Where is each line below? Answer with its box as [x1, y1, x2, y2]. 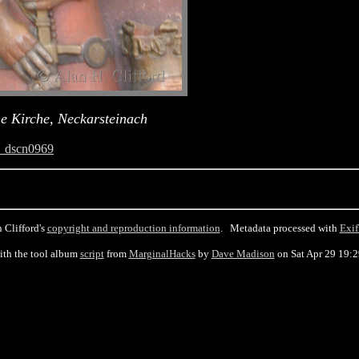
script [79, 248, 104, 260]
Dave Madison [211, 248, 275, 260]
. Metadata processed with [220, 222, 340, 234]
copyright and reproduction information [46, 222, 220, 234]
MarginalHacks [128, 248, 196, 260]
